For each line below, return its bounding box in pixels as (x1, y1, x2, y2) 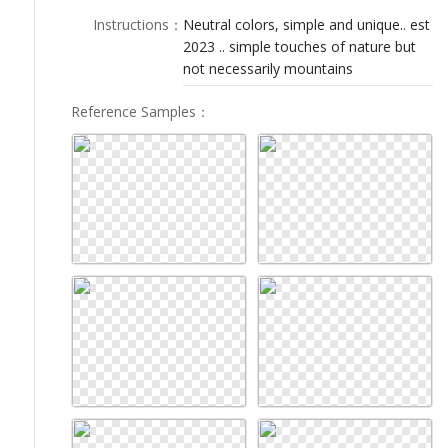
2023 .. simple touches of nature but (183, 36, 416, 56)
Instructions (93, 14, 169, 34)
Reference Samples (71, 101, 196, 121)
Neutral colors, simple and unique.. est (183, 14, 430, 34)
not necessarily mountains (183, 58, 353, 78)
